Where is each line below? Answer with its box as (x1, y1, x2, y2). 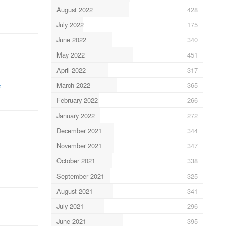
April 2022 (56, 65, 86, 75)
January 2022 (56, 110, 95, 120)
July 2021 (56, 201, 84, 211)
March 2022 (56, 80, 90, 90)
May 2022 (56, 49, 85, 60)
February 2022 (56, 95, 98, 105)
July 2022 (56, 19, 84, 29)
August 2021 (56, 186, 93, 196)
